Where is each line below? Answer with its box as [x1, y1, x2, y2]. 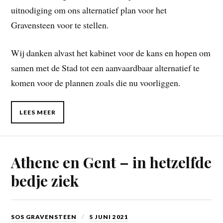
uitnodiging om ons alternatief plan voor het [11, 3, 167, 16]
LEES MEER [19, 109, 56, 116]
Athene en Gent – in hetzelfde [11, 152, 212, 172]
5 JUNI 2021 [90, 213, 129, 221]
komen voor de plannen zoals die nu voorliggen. [11, 77, 181, 89]
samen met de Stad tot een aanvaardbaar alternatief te [11, 62, 200, 74]
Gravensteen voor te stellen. [11, 18, 109, 31]
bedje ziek [11, 171, 79, 191]
